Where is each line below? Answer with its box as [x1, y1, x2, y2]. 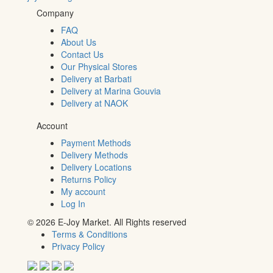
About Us [61, 35, 96, 48]
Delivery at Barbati [61, 72, 132, 85]
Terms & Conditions [52, 227, 127, 240]
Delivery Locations [61, 160, 132, 173]
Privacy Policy [52, 239, 105, 252]
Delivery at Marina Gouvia [61, 84, 161, 97]
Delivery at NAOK [61, 96, 128, 109]
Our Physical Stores [61, 60, 137, 73]
